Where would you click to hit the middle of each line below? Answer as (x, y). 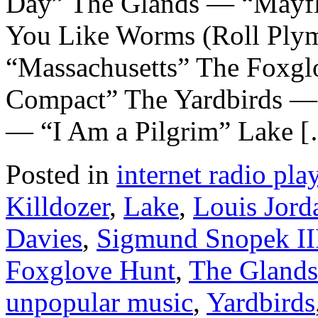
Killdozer (57, 207)
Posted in (57, 175)
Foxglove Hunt (91, 270)
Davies (44, 238)
